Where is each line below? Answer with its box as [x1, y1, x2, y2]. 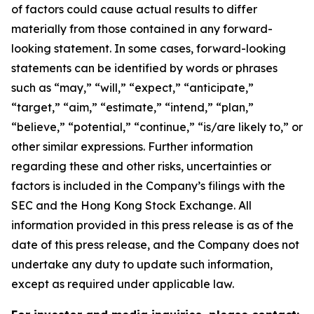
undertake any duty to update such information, [11, 257, 273, 271]
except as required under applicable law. [11, 277, 234, 291]
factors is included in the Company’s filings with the [11, 179, 285, 193]
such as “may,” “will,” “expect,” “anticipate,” [11, 81, 254, 95]
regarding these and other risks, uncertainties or [11, 159, 271, 173]
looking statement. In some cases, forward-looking [11, 41, 286, 55]
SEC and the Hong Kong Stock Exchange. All [11, 198, 252, 212]
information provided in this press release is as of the [11, 218, 294, 232]
